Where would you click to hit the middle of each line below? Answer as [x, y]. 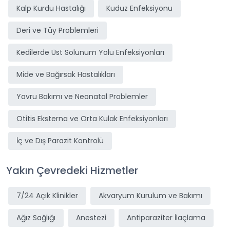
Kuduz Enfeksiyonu [139, 8]
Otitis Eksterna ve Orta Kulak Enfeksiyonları [92, 119]
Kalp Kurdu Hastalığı [51, 8]
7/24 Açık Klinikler [47, 196]
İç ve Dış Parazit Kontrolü [60, 141]
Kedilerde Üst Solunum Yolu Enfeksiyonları [90, 52]
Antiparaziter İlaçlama [166, 218]
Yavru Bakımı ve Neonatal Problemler [82, 97]
